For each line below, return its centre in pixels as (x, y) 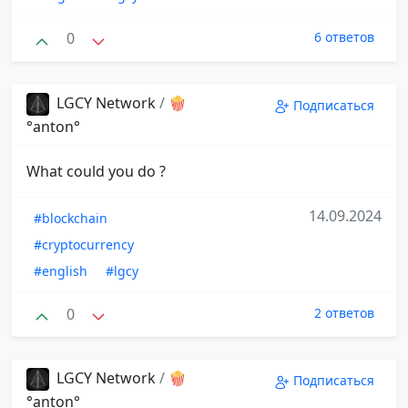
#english (61, 270)
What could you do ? (96, 171)
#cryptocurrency (84, 244)
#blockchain (71, 218)
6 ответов (344, 37)
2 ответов (344, 312)
